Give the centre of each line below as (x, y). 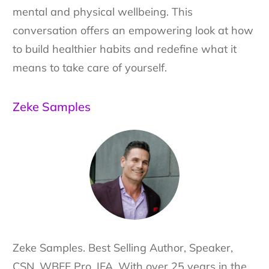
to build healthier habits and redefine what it (125, 49)
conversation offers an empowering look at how (133, 31)
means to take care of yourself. (90, 68)
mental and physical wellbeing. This (103, 12)
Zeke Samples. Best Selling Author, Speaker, (123, 248)
